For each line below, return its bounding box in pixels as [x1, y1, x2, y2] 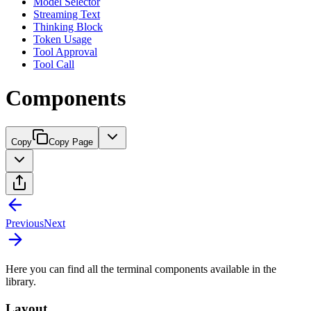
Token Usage [33, 33, 92, 45]
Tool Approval [33, 46, 97, 58]
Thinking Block [33, 21, 103, 33]
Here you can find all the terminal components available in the [6, 262, 276, 275]
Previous [6, 217, 44, 229]
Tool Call [33, 58, 74, 70]
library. [6, 275, 36, 287]
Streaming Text [33, 8, 100, 20]
